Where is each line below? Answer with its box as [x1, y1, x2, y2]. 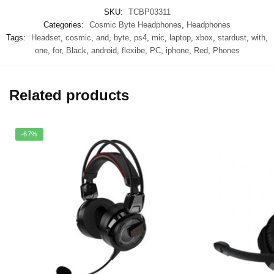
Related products [9, 86, 129, 103]
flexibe [121, 45, 145, 55]
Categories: [43, 20, 86, 29]
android [91, 45, 117, 55]
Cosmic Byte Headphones [89, 20, 182, 29]
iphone [165, 45, 189, 55]
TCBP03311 [128, 7, 171, 17]
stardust [218, 32, 246, 42]
